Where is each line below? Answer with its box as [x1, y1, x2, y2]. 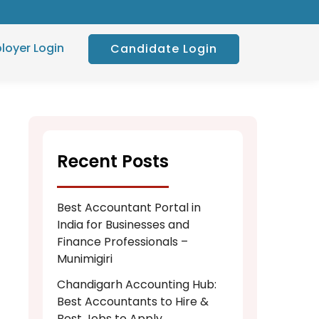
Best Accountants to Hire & [57, 293, 209, 310]
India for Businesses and [57, 216, 189, 234]
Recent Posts [57, 149, 169, 173]
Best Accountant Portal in [57, 199, 201, 216]
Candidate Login [110, 40, 217, 57]
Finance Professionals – [57, 234, 188, 251]
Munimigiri [57, 251, 113, 268]
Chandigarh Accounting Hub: [57, 276, 216, 293]
